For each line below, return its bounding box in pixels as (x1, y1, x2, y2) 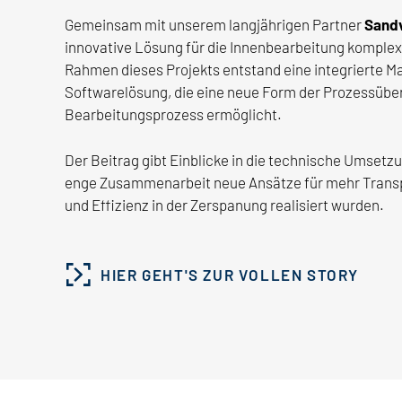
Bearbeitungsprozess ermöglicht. (65, 105, 282, 124)
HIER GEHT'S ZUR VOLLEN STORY (100, 265, 360, 284)
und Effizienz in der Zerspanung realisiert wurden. (65, 195, 384, 214)
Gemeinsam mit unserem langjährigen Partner (65, 15, 364, 34)
